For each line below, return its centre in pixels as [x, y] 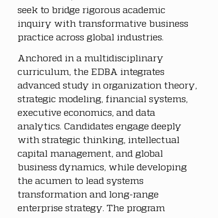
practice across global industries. [91, 36]
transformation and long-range [89, 194]
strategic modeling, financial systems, [104, 98]
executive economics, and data [88, 112]
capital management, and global [91, 153]
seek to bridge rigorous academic [93, 9]
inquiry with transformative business [104, 23]
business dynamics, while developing [103, 166]
